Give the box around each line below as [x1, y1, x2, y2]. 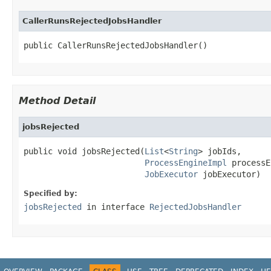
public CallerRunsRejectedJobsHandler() [24, 40, 207, 50]
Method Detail [19, 94, 96, 106]
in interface [82, 201, 149, 212]
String [169, 146, 198, 156]
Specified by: [24, 189, 77, 198]
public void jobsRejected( [24, 146, 145, 156]
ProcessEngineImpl [145, 157, 227, 168]
